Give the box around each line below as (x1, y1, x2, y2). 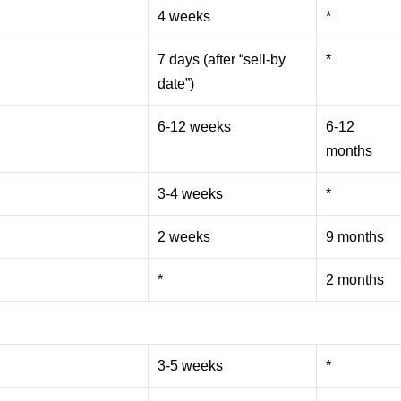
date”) (158, 75, 195, 91)
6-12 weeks (158, 118, 232, 134)
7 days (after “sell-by (158, 51, 286, 67)
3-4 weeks (158, 185, 224, 201)
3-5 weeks (158, 357, 224, 373)
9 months (326, 228, 385, 244)
